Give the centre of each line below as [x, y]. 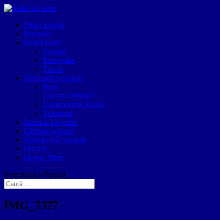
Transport [58, 113]
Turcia [53, 69]
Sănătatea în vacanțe [55, 140]
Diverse [36, 149]
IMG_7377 [31, 205]
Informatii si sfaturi [53, 78]
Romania [38, 34]
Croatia [55, 51]
